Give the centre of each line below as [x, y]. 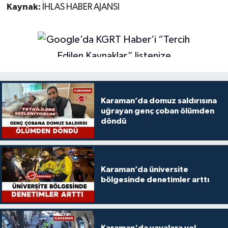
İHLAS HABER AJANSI [81, 7]
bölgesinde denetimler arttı [155, 179]
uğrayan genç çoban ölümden [157, 111]
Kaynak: [24, 7]
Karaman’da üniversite [144, 169]
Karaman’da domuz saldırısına [159, 101]
